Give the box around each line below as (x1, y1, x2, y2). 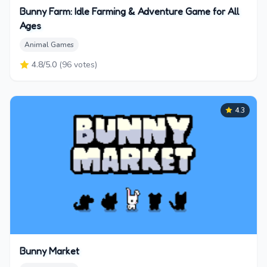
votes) (72, 58, 97, 70)
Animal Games (24, 39, 74, 49)
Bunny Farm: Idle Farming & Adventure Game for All (20, 5, 239, 17)
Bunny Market (20, 244, 79, 257)
